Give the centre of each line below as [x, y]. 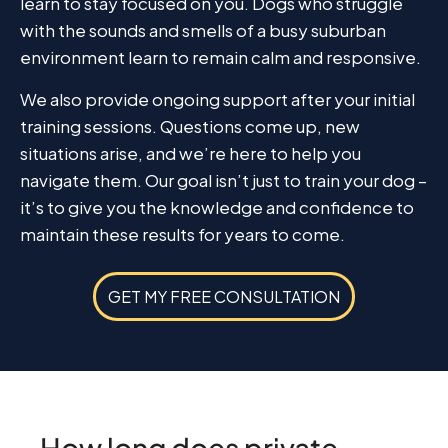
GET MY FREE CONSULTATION [224, 297]
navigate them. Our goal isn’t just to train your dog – [223, 179]
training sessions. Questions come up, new [190, 125]
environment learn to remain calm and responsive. [220, 57]
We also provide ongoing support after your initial [217, 98]
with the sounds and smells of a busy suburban [203, 30]
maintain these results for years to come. [182, 233]
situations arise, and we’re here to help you [190, 152]
